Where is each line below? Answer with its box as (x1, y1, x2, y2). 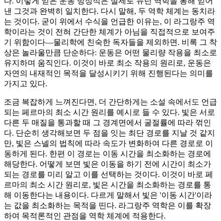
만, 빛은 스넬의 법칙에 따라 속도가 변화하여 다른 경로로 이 (4, 139, 213, 148)
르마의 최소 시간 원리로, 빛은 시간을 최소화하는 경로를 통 (4, 181, 211, 189)
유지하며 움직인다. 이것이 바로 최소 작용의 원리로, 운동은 (4, 59, 211, 68)
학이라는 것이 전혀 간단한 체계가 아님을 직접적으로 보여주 (4, 28, 215, 37)
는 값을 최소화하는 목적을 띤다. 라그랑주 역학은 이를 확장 (4, 201, 211, 210)
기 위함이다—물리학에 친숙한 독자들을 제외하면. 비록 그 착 (4, 38, 217, 47)
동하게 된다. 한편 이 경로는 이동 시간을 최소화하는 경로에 (4, 149, 211, 158)
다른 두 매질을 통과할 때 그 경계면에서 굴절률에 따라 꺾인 (4, 118, 211, 127)
